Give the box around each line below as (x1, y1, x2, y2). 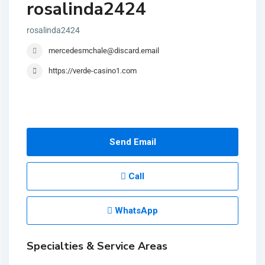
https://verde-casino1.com (49, 66, 137, 75)
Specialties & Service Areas (27, 239, 167, 253)
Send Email (109, 137, 156, 147)
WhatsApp (112, 205, 158, 216)
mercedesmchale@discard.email (49, 46, 159, 55)
